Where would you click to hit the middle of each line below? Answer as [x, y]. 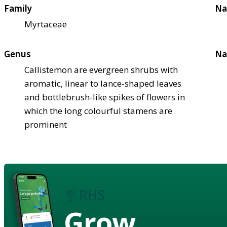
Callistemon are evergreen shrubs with [101, 69]
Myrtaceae [46, 24]
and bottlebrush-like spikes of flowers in [105, 97]
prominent [46, 124]
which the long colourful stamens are [98, 110]
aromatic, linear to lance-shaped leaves [103, 83]
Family [18, 8]
